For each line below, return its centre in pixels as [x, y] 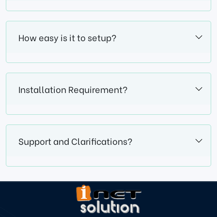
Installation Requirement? [73, 89]
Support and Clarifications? [75, 141]
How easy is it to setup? [67, 37]
